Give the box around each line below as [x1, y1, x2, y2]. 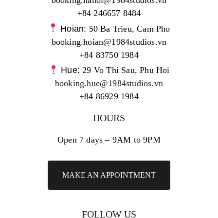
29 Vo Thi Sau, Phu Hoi [82, 65, 170, 75]
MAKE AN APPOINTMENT [62, 171, 156, 180]
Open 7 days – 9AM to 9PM [57, 135, 161, 145]
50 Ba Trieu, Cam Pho [89, 23, 170, 34]
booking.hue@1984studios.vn [54, 78, 163, 89]
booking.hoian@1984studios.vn [51, 36, 167, 47]
